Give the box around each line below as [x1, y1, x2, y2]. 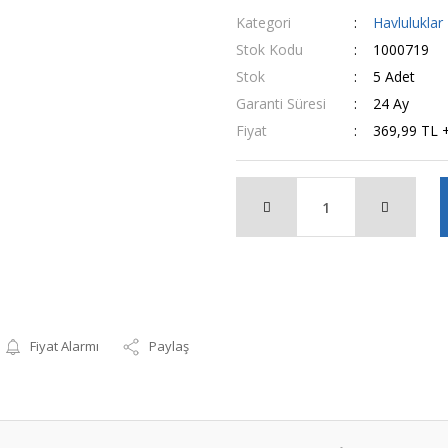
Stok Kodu [236, 40, 303, 59]
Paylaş [149, 337, 190, 355]
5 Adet [372, 67, 415, 86]
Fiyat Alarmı [30, 337, 100, 355]
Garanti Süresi [236, 94, 326, 113]
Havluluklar [372, 13, 443, 32]
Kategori [236, 13, 291, 32]
